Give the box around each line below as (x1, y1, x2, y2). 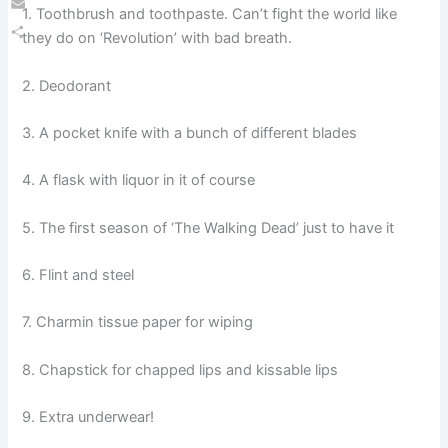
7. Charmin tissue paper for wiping (22, 313, 254, 332)
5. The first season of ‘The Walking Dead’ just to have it (22, 218, 395, 237)
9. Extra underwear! (22, 408, 155, 427)
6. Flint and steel (22, 266, 135, 285)
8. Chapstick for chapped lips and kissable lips (22, 360, 339, 379)
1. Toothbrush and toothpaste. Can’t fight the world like (22, 5, 398, 24)
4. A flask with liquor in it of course (22, 171, 256, 190)
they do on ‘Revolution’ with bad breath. (22, 29, 293, 48)
